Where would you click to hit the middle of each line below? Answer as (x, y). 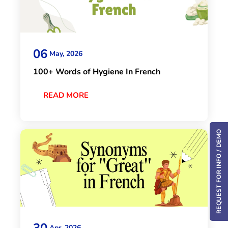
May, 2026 (66, 54)
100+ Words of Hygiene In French (97, 72)
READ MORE (66, 95)
